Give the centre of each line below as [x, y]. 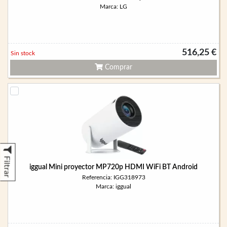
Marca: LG [113, 7]
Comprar [118, 67]
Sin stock [23, 53]
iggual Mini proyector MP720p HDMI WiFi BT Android [113, 167]
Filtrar [7, 167]
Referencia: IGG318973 [113, 177]
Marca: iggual [113, 186]
